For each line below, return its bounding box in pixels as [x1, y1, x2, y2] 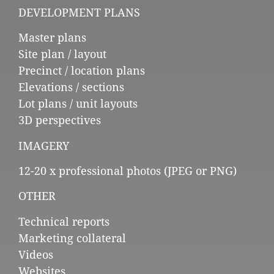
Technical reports [18, 215, 109, 228]
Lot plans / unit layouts [18, 97, 138, 111]
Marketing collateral [18, 231, 126, 245]
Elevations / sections [18, 81, 124, 94]
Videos [18, 248, 53, 261]
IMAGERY [18, 139, 69, 152]
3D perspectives [18, 114, 101, 127]
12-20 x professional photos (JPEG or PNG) [18, 164, 237, 177]
